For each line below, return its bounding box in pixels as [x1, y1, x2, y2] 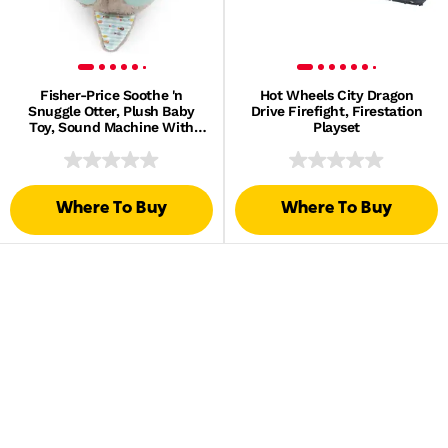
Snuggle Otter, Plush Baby [28, 103, 195, 119]
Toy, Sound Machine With [29, 119, 194, 135]
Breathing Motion [55, 135, 168, 151]
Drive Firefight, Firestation [250, 103, 423, 119]
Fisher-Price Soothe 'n [40, 87, 183, 103]
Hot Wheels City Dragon [259, 87, 414, 103]
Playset [312, 119, 361, 135]
